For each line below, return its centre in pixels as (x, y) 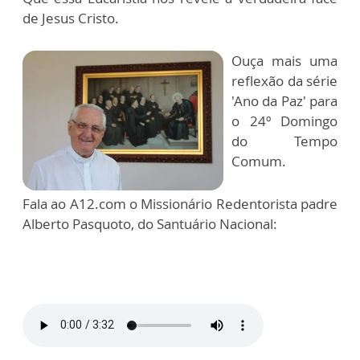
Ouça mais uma (284, 60)
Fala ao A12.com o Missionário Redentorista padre (180, 203)
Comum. (259, 161)
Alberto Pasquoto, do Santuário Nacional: (151, 223)
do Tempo (284, 141)
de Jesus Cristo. (72, 18)
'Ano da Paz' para (284, 100)
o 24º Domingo (284, 121)
